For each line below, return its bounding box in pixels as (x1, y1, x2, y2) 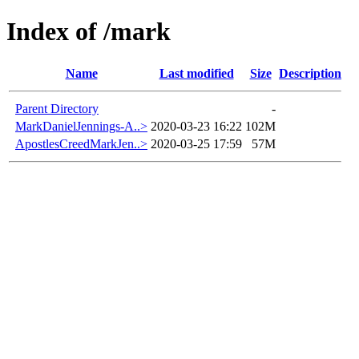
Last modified (159, 66, 234, 80)
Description (279, 66, 341, 80)
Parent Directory (15, 101, 99, 115)
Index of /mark (6, 17, 171, 46)
